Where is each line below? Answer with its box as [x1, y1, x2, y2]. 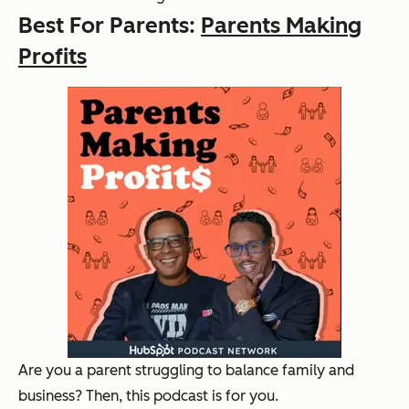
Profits [18, 42, 87, 69]
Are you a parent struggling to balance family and [18, 361, 354, 379]
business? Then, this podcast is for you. [18, 386, 278, 404]
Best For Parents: [18, 11, 201, 38]
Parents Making [201, 11, 362, 38]
